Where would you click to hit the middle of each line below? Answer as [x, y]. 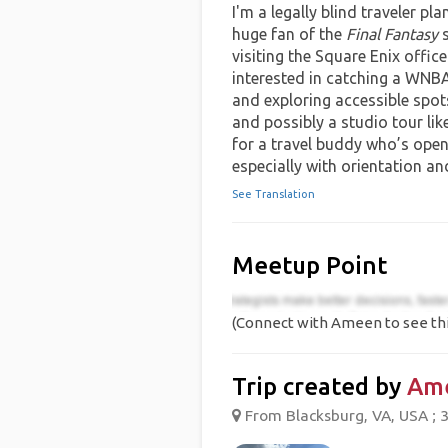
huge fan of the [288, 34]
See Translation [273, 194]
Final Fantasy [391, 34]
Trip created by [319, 387]
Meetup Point [309, 265]
